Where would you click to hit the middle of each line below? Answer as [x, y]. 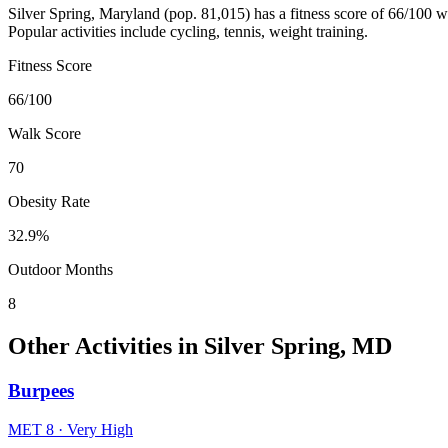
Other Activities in [106, 345]
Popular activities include [89, 32]
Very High [100, 429]
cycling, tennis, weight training [267, 32]
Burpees [41, 390]
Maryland [129, 14]
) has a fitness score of [316, 14]
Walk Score [44, 134]
